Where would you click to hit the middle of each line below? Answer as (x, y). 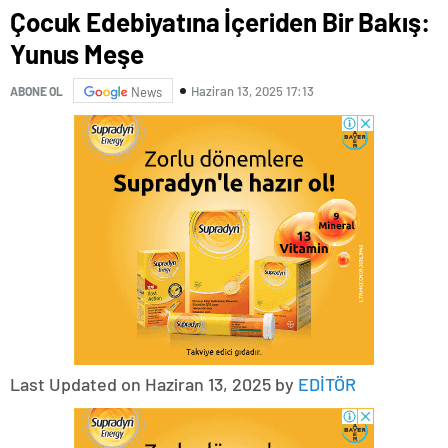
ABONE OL (36, 90)
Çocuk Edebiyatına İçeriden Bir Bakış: (220, 21)
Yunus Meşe (77, 53)
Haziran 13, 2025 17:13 (252, 90)
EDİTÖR (327, 384)
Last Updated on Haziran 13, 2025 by (154, 384)
